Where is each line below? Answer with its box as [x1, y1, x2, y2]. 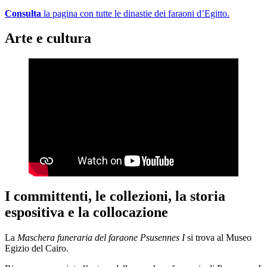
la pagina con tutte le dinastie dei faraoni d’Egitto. [41, 8, 229, 18]
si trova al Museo [185, 232, 252, 243]
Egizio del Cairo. [5, 243, 69, 254]
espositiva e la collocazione [5, 204, 168, 221]
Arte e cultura [5, 30, 91, 46]
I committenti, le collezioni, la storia [5, 188, 225, 204]
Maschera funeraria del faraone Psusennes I [17, 232, 185, 243]
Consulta [5, 8, 41, 18]
